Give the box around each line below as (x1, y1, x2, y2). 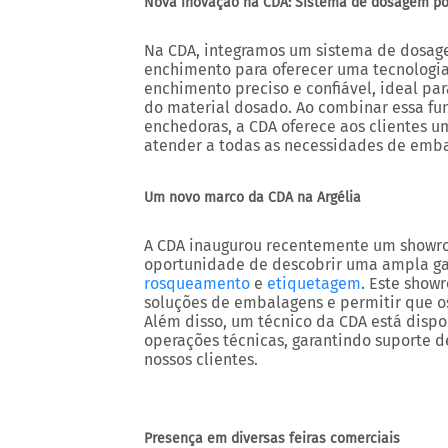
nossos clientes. (144, 350, 258, 369)
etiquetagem (267, 274, 361, 293)
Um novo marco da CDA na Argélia (144, 189, 361, 206)
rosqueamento (144, 274, 250, 293)
